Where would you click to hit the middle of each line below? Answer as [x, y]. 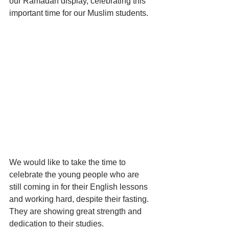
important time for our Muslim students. [80, 13]
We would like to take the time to [68, 163]
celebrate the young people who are [75, 175]
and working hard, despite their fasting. [80, 199]
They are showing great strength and [76, 212]
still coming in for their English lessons [79, 187]
